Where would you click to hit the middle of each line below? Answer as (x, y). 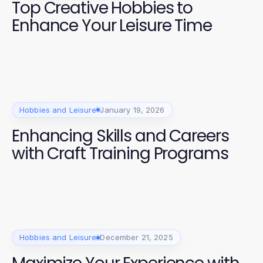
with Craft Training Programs (120, 153)
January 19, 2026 (132, 109)
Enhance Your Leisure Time (112, 26)
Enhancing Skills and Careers (120, 136)
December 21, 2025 (136, 237)
